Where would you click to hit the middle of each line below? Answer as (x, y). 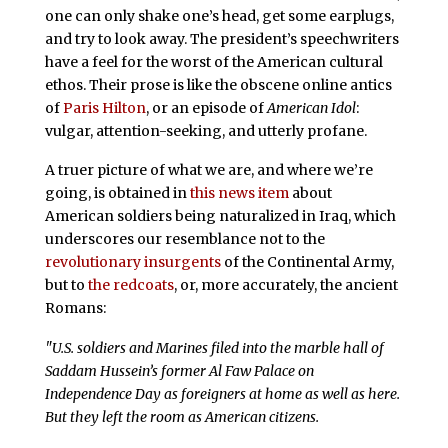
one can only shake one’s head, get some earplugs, (219, 15)
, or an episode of (206, 107)
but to (66, 285)
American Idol (311, 107)
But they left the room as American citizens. (181, 417)
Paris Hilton (104, 107)
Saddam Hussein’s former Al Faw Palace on (179, 371)
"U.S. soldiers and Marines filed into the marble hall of (214, 348)
